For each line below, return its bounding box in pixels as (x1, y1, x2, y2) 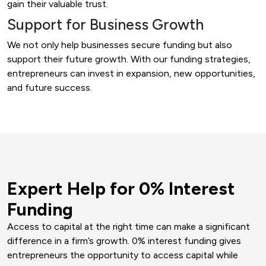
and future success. (7, 81, 92, 93)
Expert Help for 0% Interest (7, 177, 235, 199)
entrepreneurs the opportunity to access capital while (7, 249, 238, 261)
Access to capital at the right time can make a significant (7, 220, 250, 232)
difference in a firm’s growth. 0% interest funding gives (7, 235, 241, 246)
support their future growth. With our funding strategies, (7, 53, 251, 65)
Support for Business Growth (7, 15, 204, 33)
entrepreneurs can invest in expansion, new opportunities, (7, 67, 255, 79)
